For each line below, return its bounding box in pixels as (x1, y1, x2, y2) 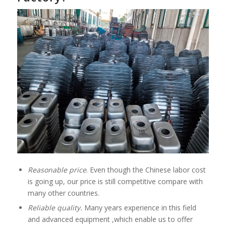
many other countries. (27, 188, 99, 198)
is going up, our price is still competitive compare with (27, 176, 203, 186)
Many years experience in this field (82, 202, 196, 212)
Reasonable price (27, 164, 86, 175)
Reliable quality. (27, 202, 82, 212)
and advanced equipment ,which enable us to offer (27, 214, 193, 224)
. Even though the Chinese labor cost (86, 164, 206, 175)
